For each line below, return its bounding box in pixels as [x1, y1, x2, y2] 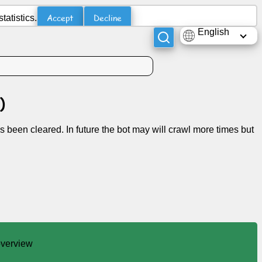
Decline [94, 12, 122, 23]
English [198, 27, 229, 37]
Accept [47, 12, 74, 23]
